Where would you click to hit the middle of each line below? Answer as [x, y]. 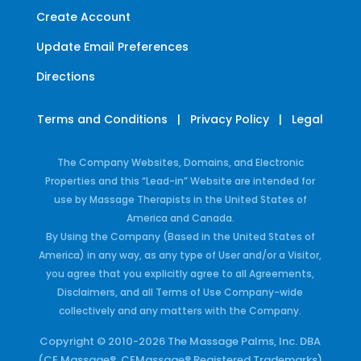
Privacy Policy [230, 119]
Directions [65, 76]
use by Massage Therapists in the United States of [180, 199]
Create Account [83, 17]
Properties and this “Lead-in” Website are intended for [180, 180]
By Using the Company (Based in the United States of [180, 236]
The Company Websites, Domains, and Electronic [180, 162]
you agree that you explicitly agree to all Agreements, [180, 273]
